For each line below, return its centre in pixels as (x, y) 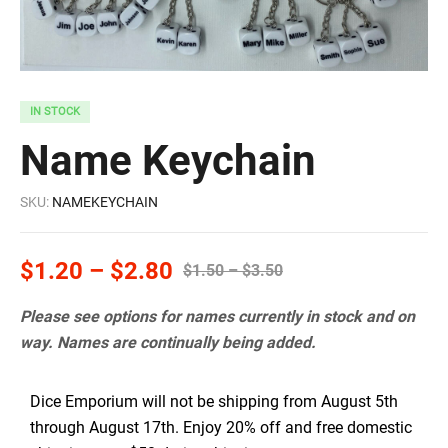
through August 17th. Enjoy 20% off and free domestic (221, 428)
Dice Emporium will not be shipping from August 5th (214, 402)
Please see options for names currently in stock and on (217, 317)
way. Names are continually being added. (168, 343)
